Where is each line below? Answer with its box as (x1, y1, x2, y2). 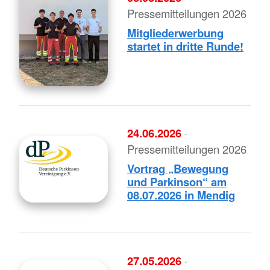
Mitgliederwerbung (127, 25, 224, 42)
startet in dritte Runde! (127, 38, 243, 55)
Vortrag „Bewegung (127, 160, 228, 177)
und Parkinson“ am (127, 174, 227, 190)
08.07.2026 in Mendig (127, 187, 235, 204)
